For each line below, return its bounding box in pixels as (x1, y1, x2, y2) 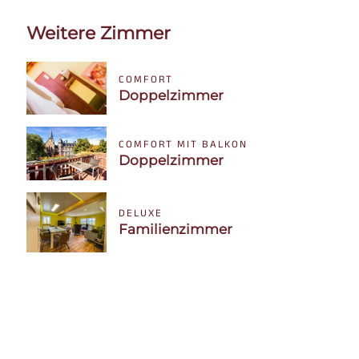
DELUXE (119, 205, 163, 220)
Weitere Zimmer (26, 22, 171, 44)
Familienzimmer (119, 220, 233, 237)
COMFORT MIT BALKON (119, 137, 248, 152)
